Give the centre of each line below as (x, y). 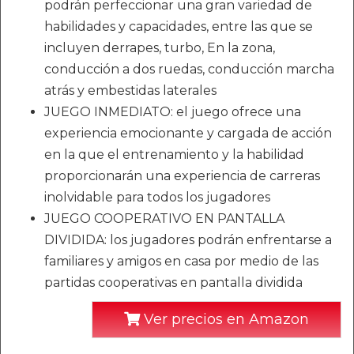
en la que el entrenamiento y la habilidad (174, 154)
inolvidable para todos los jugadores (157, 197)
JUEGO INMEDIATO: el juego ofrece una (173, 112)
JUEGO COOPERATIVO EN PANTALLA (164, 218)
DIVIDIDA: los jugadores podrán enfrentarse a (188, 240)
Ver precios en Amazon (224, 319)
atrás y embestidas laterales (130, 90)
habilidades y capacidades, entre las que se (179, 26)
